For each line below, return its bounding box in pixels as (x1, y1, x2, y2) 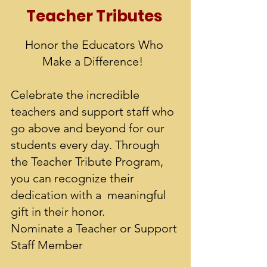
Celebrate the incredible (11, 88, 139, 102)
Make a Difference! (42, 54, 146, 69)
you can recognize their (11, 171, 134, 185)
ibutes (113, 5, 162, 27)
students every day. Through (11, 138, 160, 152)
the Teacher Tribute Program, (11, 154, 163, 169)
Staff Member (11, 238, 86, 252)
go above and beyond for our (11, 121, 164, 135)
